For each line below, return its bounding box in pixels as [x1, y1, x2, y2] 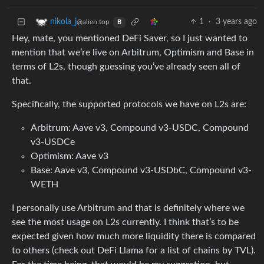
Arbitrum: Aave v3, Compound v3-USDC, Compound [31, 123, 249, 133]
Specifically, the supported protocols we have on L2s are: [12, 100, 246, 110]
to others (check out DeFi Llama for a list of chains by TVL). [12, 246, 256, 256]
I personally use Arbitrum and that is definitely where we [12, 203, 245, 213]
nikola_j [50, 18, 77, 27]
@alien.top [77, 18, 110, 26]
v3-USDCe [31, 137, 75, 147]
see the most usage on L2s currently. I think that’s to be [12, 217, 239, 227]
